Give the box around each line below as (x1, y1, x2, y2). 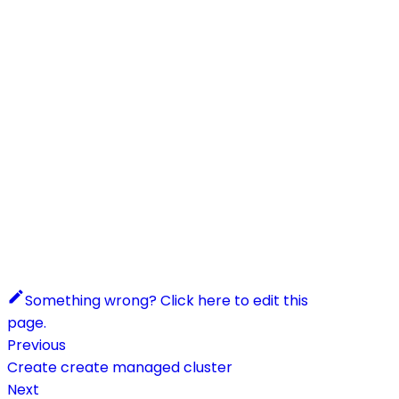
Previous (7, 334, 66, 355)
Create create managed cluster (7, 356, 232, 378)
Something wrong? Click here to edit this (25, 289, 308, 311)
